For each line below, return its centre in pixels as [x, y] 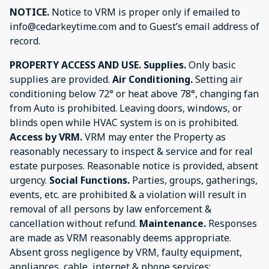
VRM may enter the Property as [155, 137]
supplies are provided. [61, 79]
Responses [233, 223]
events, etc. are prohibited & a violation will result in [128, 194]
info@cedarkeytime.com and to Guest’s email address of [134, 26]
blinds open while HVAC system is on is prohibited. [124, 122]
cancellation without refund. [74, 223]
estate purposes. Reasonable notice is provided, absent [134, 165]
